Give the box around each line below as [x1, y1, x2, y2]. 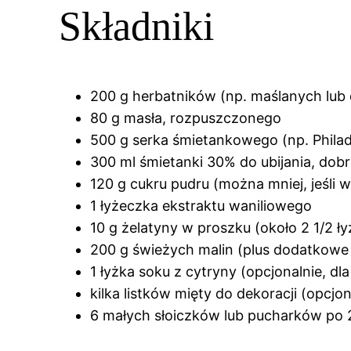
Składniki [59, 4, 215, 49]
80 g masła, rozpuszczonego [90, 109, 282, 126]
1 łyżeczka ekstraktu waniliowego [90, 197, 313, 214]
